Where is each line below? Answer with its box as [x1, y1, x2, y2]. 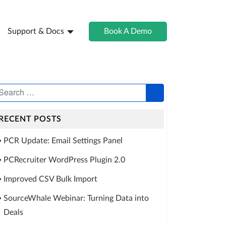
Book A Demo [104, 27, 152, 35]
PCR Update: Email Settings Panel [4, 137, 123, 145]
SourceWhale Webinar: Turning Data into [4, 194, 149, 202]
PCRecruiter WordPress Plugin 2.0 [4, 156, 125, 164]
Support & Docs [8, 27, 64, 35]
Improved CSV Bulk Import [4, 175, 97, 183]
